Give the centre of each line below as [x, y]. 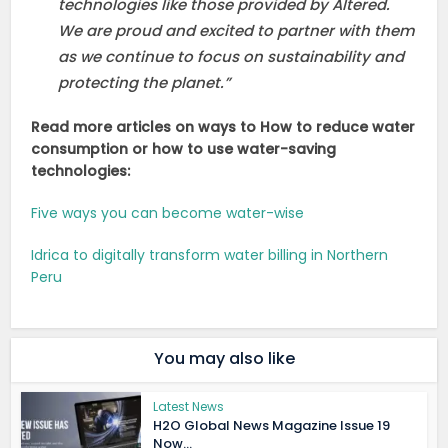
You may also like [224, 358]
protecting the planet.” [144, 82]
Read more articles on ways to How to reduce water [223, 126]
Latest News [189, 406]
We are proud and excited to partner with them [237, 30]
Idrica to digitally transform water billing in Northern [210, 254]
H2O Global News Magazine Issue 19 [272, 425]
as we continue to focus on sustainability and [231, 56]
